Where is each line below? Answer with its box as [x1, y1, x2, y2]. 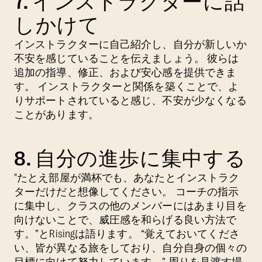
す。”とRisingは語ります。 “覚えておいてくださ [14, 227, 240, 240]
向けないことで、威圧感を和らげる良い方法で [14, 213, 237, 226]
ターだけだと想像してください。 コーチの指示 [14, 185, 239, 198]
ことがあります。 [14, 108, 99, 120]
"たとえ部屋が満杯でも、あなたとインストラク [14, 171, 240, 184]
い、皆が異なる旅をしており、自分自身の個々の [14, 242, 247, 254]
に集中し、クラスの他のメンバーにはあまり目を [14, 199, 247, 212]
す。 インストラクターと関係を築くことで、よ [14, 80, 239, 92]
